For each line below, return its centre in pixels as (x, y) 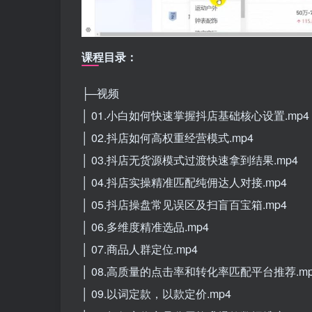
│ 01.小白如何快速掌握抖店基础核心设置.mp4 (195, 115)
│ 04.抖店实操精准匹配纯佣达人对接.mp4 (184, 182)
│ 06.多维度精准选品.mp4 (145, 226)
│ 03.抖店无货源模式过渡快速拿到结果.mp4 (190, 159)
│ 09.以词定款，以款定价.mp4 (156, 293)
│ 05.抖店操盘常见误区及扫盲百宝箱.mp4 (184, 204)
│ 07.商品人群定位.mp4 (140, 249)
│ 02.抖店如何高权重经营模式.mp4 (167, 137)
